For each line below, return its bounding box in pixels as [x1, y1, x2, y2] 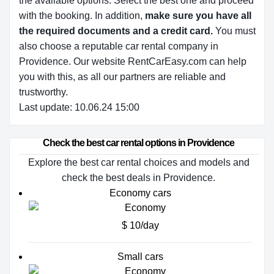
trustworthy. [19, 87, 68, 97]
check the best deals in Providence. [62, 172, 215, 183]
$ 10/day [121, 220, 159, 231]
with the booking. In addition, [19, 10, 145, 21]
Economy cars [109, 188, 171, 198]
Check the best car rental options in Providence [43, 138, 234, 148]
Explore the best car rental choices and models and [28, 157, 250, 168]
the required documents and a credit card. [19, 26, 215, 36]
